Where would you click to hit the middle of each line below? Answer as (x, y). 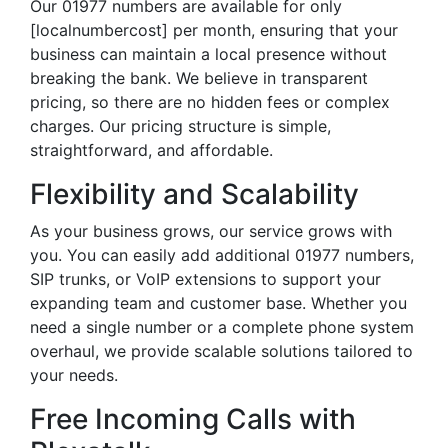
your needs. (74, 375)
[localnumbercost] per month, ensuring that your (214, 30)
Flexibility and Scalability (194, 194)
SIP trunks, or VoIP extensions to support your (205, 279)
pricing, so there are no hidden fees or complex (210, 102)
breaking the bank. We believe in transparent (199, 78)
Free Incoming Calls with (193, 419)
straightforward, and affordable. (151, 150)
